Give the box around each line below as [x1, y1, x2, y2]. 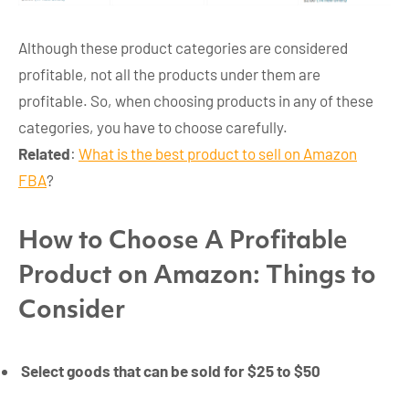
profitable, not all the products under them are [18, 65, 320, 84]
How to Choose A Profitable [18, 230, 348, 254]
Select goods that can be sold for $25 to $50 [21, 361, 320, 380]
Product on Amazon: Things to [18, 265, 376, 288]
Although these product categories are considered [18, 38, 348, 58]
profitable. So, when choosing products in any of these [18, 91, 373, 110]
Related [18, 144, 70, 163]
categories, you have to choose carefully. [18, 118, 288, 137]
